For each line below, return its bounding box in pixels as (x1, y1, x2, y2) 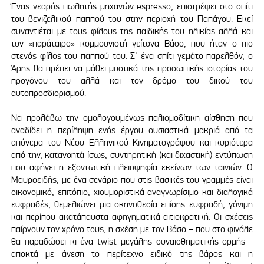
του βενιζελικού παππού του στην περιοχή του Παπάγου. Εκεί (11, 12, 253, 24)
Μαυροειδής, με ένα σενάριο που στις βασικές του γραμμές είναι (11, 173, 253, 185)
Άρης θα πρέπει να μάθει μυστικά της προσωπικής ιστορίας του (11, 62, 253, 74)
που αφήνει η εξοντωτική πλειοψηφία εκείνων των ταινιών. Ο (11, 161, 253, 173)
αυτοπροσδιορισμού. (11, 87, 86, 98)
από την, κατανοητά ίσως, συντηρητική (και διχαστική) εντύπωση (11, 148, 253, 160)
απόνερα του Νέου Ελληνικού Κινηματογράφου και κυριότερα (11, 136, 253, 148)
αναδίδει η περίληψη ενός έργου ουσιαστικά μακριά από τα (11, 124, 253, 136)
